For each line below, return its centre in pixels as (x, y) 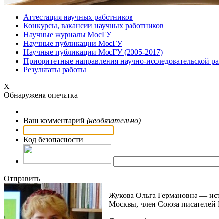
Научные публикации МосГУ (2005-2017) (93, 52)
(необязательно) (114, 120)
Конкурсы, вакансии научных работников (94, 26)
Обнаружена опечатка (41, 95)
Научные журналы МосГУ (67, 34)
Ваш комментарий (55, 120)
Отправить (22, 179)
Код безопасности (53, 140)
